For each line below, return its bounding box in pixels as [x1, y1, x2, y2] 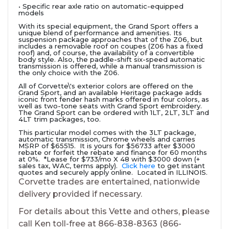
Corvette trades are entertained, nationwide [18, 176, 200, 187]
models [18, 8, 44, 17]
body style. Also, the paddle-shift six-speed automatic [18, 55, 205, 63]
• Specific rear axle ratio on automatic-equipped [18, 2, 184, 10]
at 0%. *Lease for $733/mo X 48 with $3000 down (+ [18, 154, 200, 163]
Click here [122, 161, 155, 170]
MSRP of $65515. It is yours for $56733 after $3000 [18, 141, 195, 150]
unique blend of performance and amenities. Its [18, 28, 182, 37]
